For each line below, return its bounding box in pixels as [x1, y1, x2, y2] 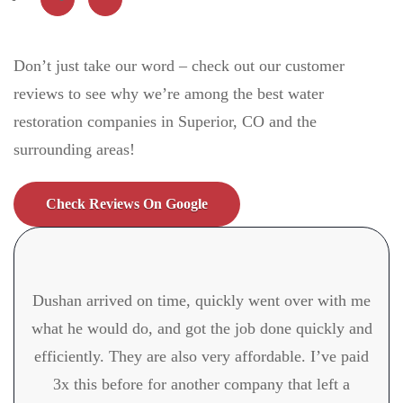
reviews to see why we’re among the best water [13, 85, 324, 103]
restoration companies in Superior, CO [13, 112, 269, 131]
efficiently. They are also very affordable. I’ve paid [34, 347, 369, 366]
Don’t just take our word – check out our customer [13, 57, 345, 76]
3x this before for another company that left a [53, 375, 350, 394]
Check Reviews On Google [46, 196, 208, 212]
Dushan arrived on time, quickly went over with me [32, 291, 371, 310]
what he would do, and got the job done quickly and [31, 319, 372, 338]
